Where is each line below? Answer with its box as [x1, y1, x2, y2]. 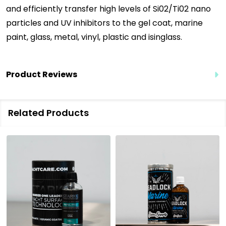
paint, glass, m [6, 31, 62, 43]
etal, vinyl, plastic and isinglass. [62, 31, 182, 43]
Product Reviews [6, 69, 77, 81]
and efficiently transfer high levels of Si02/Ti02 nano [6, 3, 211, 15]
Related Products [8, 106, 89, 120]
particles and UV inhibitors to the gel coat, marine [6, 17, 203, 29]
